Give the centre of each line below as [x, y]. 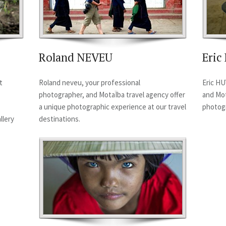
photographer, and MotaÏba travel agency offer [112, 95]
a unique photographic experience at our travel [112, 107]
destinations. [60, 119]
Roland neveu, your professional [90, 82]
